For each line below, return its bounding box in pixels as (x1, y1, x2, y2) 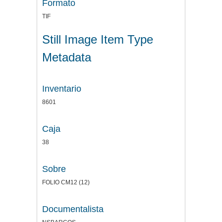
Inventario (42, 83, 81, 94)
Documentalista (42, 204, 104, 214)
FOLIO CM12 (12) (42, 178, 90, 186)
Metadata (42, 50, 91, 64)
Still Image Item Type (42, 32, 153, 46)
